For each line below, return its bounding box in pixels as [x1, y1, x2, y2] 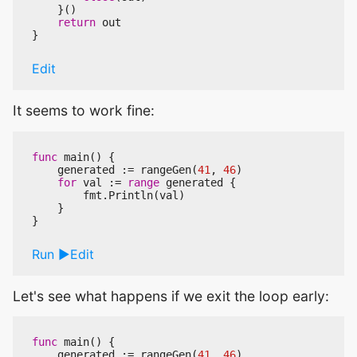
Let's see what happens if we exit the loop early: [13, 287, 329, 304]
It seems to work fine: [13, 102, 155, 120]
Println [108, 188, 153, 202]
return [57, 16, 96, 29]
